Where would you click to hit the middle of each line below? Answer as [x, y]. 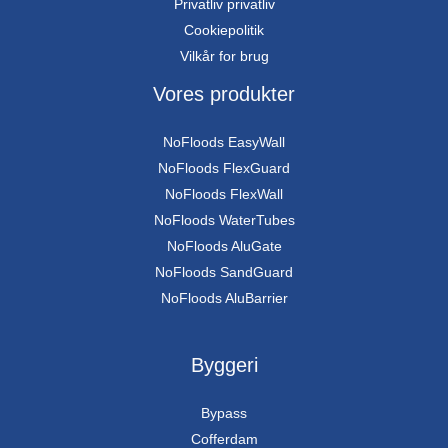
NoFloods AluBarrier [224, 298]
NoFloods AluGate [224, 246]
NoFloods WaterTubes [224, 220]
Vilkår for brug [224, 56]
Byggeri [224, 365]
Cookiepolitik [224, 30]
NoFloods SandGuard [224, 272]
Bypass [224, 413]
